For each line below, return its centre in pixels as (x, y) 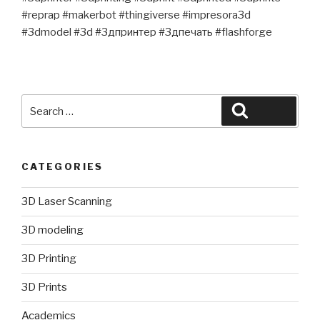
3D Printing (49, 259)
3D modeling (52, 230)
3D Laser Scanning (67, 202)
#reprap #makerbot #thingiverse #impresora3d (136, 15)
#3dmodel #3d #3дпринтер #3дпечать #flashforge (147, 32)
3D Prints (44, 287)
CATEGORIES (62, 167)
